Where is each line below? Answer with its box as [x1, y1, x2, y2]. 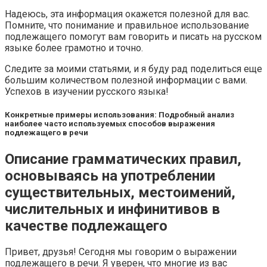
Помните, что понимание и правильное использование [5, 20, 249, 32]
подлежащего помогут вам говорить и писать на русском [5, 31, 262, 43]
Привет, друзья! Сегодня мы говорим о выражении [5, 246, 237, 257]
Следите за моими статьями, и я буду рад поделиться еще [5, 63, 262, 75]
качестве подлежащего [5, 217, 167, 234]
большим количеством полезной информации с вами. [5, 74, 247, 86]
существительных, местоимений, [5, 184, 235, 201]
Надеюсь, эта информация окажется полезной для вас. [5, 8, 250, 20]
